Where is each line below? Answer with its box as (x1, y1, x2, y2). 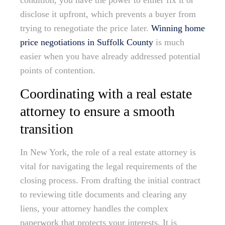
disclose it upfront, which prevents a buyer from (20, 9, 196, 20)
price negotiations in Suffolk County (20, 37, 153, 48)
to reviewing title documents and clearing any (20, 189, 187, 200)
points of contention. (20, 65, 95, 76)
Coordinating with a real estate (20, 86, 192, 102)
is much (153, 37, 184, 48)
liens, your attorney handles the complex (20, 203, 168, 214)
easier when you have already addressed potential (20, 51, 200, 62)
